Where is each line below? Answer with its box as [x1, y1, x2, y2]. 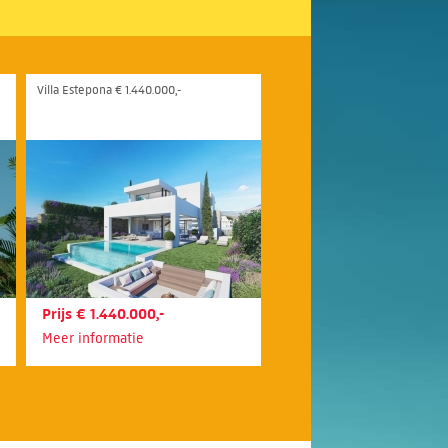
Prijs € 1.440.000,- [41, 305, 164, 323]
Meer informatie [41, 330, 144, 347]
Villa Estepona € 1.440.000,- [36, 82, 181, 97]
